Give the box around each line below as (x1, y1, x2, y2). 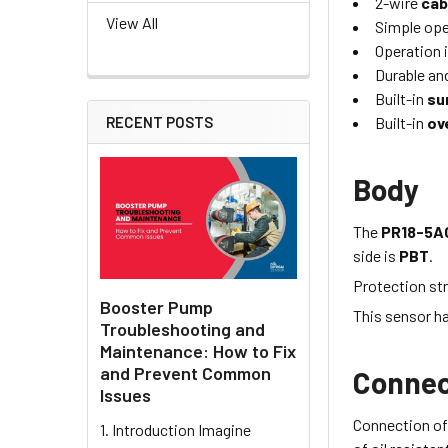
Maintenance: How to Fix (100, 339, 296, 362)
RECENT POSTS (106, 113, 213, 132)
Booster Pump (100, 295, 213, 318)
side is (353, 245, 400, 265)
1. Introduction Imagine (100, 419, 251, 439)
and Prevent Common (100, 361, 271, 384)
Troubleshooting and (100, 317, 265, 340)
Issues (100, 383, 151, 406)
